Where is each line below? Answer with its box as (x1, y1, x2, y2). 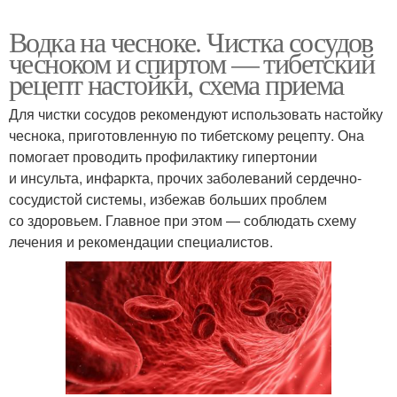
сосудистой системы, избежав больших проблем (9, 188, 327, 209)
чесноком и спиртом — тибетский (9, 43, 374, 82)
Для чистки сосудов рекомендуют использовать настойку (9, 103, 383, 124)
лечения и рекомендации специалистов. (9, 230, 273, 252)
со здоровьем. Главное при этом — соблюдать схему (9, 209, 356, 230)
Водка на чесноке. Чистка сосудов (9, 21, 373, 60)
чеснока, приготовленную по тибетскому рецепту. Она (9, 124, 364, 145)
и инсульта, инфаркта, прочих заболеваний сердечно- (9, 167, 362, 188)
